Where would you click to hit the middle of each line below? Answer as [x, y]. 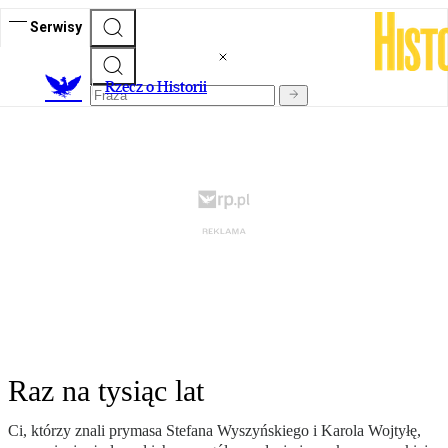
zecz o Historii [161, 87]
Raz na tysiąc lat [106, 391]
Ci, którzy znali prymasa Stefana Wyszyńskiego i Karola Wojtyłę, [214, 431]
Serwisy [56, 26]
